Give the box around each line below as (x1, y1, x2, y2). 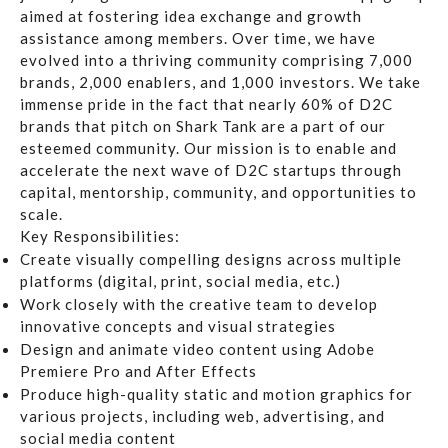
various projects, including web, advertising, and (20, 407, 385, 426)
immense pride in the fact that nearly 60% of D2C (20, 95, 393, 114)
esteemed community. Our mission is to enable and (20, 139, 397, 158)
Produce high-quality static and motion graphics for (20, 385, 413, 404)
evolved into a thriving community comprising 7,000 (20, 51, 413, 70)
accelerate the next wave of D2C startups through (20, 161, 402, 180)
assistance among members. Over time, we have (20, 29, 376, 48)
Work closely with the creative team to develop (20, 295, 378, 314)
